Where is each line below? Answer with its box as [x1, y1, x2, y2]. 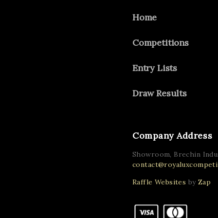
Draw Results [132, 87, 187, 99]
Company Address [132, 129, 213, 141]
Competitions [132, 36, 189, 48]
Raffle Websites [132, 177, 186, 186]
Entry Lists [132, 62, 178, 73]
